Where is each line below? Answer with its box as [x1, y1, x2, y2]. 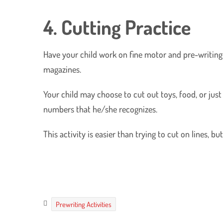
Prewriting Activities [56, 199, 112, 209]
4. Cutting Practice [43, 14, 191, 39]
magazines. [43, 63, 82, 75]
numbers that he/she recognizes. [43, 103, 158, 114]
